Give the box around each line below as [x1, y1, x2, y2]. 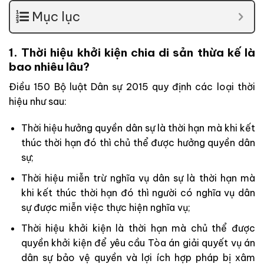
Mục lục [32, 8, 80, 25]
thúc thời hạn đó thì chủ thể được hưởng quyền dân [21, 137, 255, 149]
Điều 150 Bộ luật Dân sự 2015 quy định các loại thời [9, 80, 255, 93]
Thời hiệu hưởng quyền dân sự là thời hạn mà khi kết [21, 122, 255, 134]
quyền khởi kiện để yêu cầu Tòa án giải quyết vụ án [21, 236, 255, 249]
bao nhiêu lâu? [9, 59, 90, 74]
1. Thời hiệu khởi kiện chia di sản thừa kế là [9, 45, 255, 60]
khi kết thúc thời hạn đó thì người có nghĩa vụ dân [21, 186, 255, 199]
